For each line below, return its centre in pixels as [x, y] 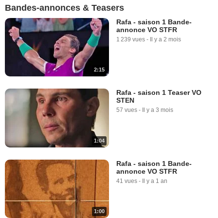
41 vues [127, 181]
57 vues [127, 110]
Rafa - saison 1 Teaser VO [159, 93]
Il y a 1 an [155, 181]
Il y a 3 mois [158, 110]
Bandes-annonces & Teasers [64, 8]
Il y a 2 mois [165, 39]
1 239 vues [131, 39]
